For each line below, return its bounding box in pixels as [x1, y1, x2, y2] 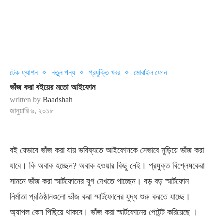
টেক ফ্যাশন [10, 68, 38, 77]
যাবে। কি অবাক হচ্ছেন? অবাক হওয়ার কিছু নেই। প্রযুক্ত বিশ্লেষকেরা [10, 161, 204, 170]
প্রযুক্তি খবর [89, 68, 120, 77]
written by [10, 95, 43, 104]
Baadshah [43, 95, 73, 104]
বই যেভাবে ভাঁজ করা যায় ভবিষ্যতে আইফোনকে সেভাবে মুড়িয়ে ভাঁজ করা [10, 145, 204, 155]
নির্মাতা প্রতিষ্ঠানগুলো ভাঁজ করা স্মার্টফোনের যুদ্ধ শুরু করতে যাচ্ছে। [10, 192, 190, 201]
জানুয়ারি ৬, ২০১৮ [10, 107, 53, 115]
